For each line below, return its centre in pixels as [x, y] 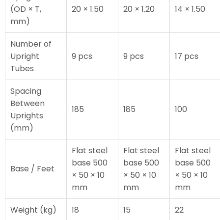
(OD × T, [26, 9]
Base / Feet [32, 168]
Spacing [26, 91]
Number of [31, 44]
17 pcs [187, 56]
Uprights [27, 115]
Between [27, 103]
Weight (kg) [33, 210]
